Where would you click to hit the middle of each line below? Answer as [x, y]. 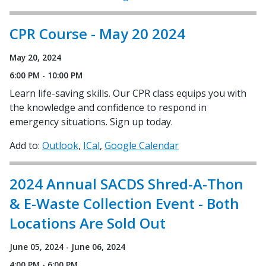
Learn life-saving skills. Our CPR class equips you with [128, 93]
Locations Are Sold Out [88, 223]
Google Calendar [142, 145]
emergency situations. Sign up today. [91, 122]
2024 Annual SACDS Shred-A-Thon [126, 184]
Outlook [60, 145]
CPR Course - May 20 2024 [97, 34]
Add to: [25, 145]
